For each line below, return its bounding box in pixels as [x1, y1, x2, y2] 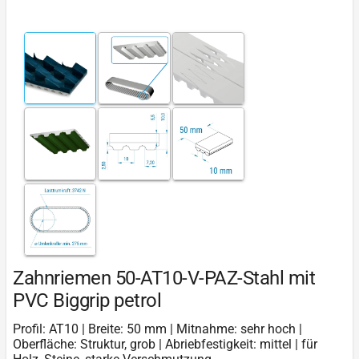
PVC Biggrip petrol [13, 289, 161, 313]
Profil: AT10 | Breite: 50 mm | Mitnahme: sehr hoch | [13, 321, 302, 337]
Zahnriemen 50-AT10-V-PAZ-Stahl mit [13, 267, 315, 290]
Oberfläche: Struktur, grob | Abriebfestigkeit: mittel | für [13, 337, 317, 353]
